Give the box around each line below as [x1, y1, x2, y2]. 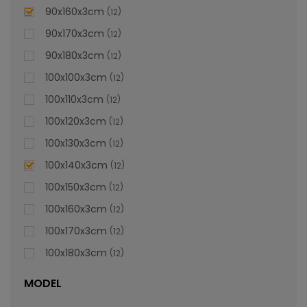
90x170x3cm [45, 27, 104, 40]
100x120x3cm [45, 114, 106, 128]
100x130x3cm [45, 136, 106, 150]
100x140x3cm [45, 158, 108, 172]
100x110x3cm [45, 93, 103, 106]
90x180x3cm [45, 49, 104, 62]
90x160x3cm [45, 5, 104, 19]
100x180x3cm [45, 246, 107, 260]
